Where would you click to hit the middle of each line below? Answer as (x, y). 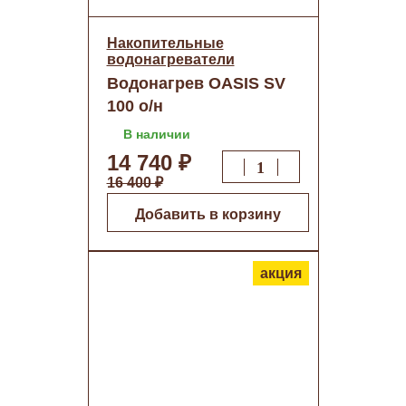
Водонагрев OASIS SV (196, 83)
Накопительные (165, 43)
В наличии (156, 134)
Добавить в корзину (208, 214)
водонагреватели (170, 59)
